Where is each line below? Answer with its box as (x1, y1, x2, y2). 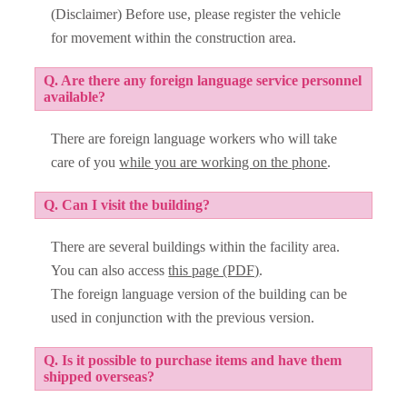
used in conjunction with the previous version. (51, 310, 315, 326)
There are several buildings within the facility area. (51, 239, 341, 255)
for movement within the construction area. (51, 29, 297, 45)
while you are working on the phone (119, 154, 328, 171)
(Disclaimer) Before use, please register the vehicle (51, 5, 342, 22)
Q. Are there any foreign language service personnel (43, 72, 362, 88)
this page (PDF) (168, 263, 260, 279)
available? (43, 88, 105, 104)
